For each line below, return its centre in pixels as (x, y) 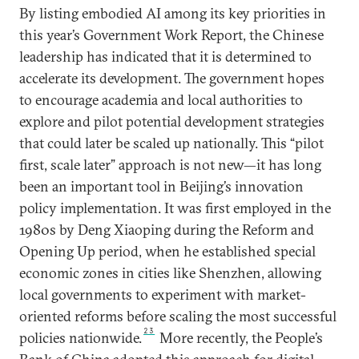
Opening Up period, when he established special (167, 251)
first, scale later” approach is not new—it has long (170, 164)
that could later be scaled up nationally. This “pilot (171, 143)
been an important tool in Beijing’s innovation (161, 186)
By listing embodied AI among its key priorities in (173, 13)
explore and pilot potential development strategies (172, 121)
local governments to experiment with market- (163, 294)
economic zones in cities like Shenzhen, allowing (170, 272)
